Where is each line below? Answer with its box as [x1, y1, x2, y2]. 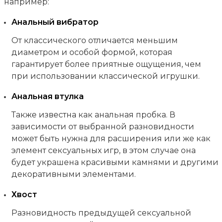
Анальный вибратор [11, 17, 99, 27]
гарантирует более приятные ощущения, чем [11, 59, 201, 69]
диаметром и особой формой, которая [11, 47, 172, 57]
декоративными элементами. [11, 169, 136, 179]
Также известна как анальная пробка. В [11, 110, 175, 120]
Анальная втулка [11, 92, 84, 102]
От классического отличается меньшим [11, 35, 178, 45]
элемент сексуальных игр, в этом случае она [11, 146, 196, 156]
